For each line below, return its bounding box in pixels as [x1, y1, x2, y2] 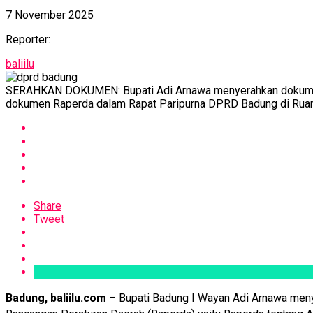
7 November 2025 [6, 8, 94, 22]
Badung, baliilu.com [6, 291, 106, 305]
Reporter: [6, 32, 50, 46]
